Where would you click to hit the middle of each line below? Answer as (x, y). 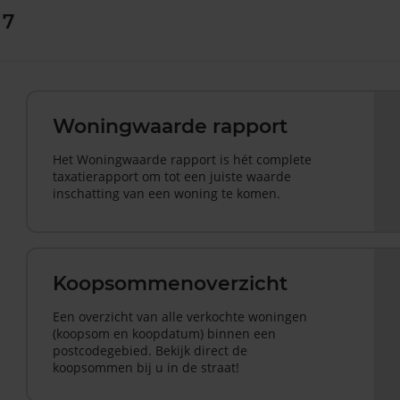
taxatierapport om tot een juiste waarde (172, 176)
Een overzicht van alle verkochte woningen (180, 316)
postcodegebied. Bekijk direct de (150, 350)
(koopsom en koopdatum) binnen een (165, 333)
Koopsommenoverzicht (171, 283)
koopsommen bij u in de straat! (146, 367)
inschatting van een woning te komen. (167, 193)
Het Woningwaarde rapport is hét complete (183, 159)
